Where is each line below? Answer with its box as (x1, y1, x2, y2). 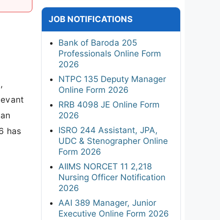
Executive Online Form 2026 (58, 208, 169, 219)
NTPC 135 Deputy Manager (58, 74, 166, 84)
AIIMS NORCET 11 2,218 (58, 161, 152, 171)
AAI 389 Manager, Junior (58, 197, 156, 208)
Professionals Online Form (58, 48, 161, 58)
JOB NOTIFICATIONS (49, 14, 133, 24)
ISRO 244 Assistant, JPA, (58, 125, 158, 135)
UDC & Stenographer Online (58, 136, 168, 146)
